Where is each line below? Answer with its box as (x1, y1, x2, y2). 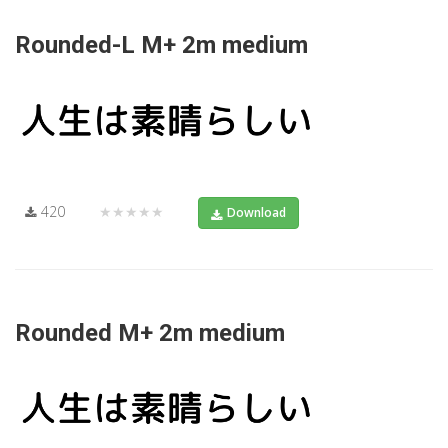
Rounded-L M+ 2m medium (15, 31, 308, 60)
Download (227, 203, 286, 221)
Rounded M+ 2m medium (15, 318, 285, 347)
